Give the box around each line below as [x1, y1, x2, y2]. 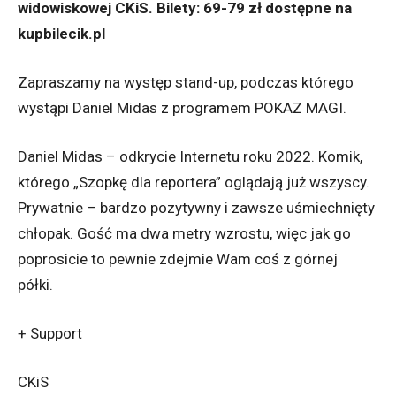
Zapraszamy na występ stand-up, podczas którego [18, 73, 354, 92]
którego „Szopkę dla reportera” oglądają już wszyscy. [18, 173, 369, 192]
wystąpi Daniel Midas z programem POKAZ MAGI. [18, 99, 354, 118]
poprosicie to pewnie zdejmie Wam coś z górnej [18, 250, 338, 269]
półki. [18, 276, 60, 294]
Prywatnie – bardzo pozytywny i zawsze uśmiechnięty [18, 199, 375, 217]
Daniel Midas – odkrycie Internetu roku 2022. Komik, [18, 148, 362, 166]
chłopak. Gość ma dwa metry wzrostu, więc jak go [18, 225, 351, 243]
